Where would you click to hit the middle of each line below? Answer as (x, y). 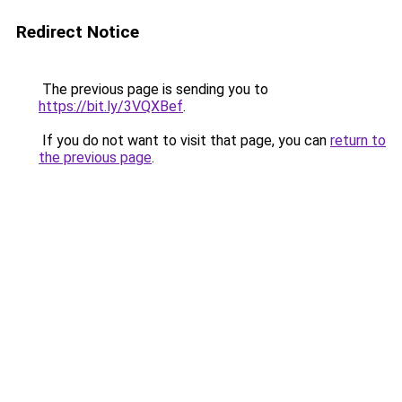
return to (358, 140)
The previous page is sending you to (153, 89)
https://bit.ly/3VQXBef (111, 106)
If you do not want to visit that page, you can (184, 140)
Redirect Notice (78, 32)
